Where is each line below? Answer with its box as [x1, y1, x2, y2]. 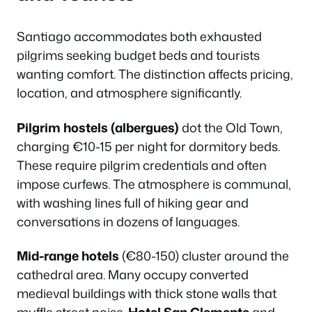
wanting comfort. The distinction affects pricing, [17, 65, 293, 83]
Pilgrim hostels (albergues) [17, 118, 179, 136]
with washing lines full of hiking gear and [17, 193, 249, 212]
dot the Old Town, [179, 118, 283, 136]
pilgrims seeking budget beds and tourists [17, 46, 260, 64]
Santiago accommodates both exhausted [17, 27, 262, 45]
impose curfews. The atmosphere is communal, [17, 174, 291, 193]
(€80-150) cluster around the [119, 247, 289, 265]
